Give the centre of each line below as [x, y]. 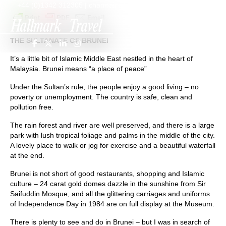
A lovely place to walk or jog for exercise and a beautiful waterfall [113, 145]
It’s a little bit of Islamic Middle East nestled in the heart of [101, 59]
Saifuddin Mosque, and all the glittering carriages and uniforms [110, 194]
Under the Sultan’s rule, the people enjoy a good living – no [104, 87]
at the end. [27, 155]
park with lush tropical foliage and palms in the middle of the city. [112, 135]
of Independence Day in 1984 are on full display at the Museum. [112, 204]
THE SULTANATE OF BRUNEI [59, 40]
